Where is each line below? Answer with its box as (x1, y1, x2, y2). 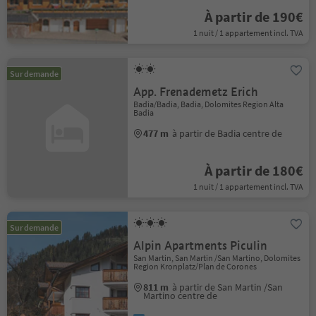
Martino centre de (143, 289, 218, 302)
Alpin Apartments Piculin (133, 238, 268, 253)
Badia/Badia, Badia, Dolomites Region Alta (133, 99, 284, 109)
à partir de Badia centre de (172, 127, 283, 140)
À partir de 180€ (204, 162, 303, 179)
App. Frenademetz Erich (133, 85, 259, 99)
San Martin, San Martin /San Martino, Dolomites (133, 253, 301, 263)
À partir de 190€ (204, 8, 303, 25)
